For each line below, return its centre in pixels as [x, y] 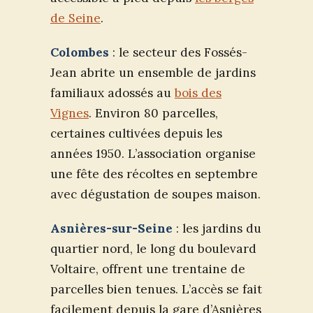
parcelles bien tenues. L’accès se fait [156, 290]
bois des [198, 93]
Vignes [70, 114]
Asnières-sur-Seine [111, 229]
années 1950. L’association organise [153, 154]
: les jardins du [217, 229]
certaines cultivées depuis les [136, 134]
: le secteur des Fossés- [178, 53]
